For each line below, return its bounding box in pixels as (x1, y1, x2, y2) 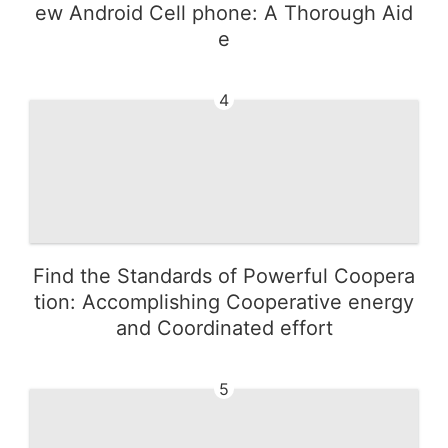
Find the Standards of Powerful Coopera (33, 263, 415, 288)
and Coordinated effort (115, 315, 333, 340)
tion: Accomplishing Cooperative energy (34, 289, 414, 314)
